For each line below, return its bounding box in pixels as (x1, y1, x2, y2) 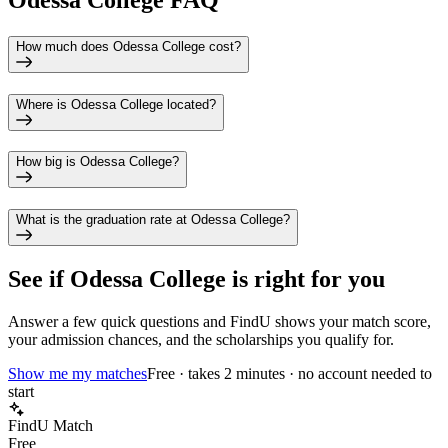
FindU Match (8, 416, 93, 434)
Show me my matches (8, 364, 147, 382)
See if (8, 266, 70, 292)
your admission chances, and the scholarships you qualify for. (8, 330, 394, 348)
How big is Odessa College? (16, 154, 179, 170)
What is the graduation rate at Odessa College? (16, 212, 290, 228)
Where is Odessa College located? (16, 96, 216, 112)
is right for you (226, 266, 385, 292)
